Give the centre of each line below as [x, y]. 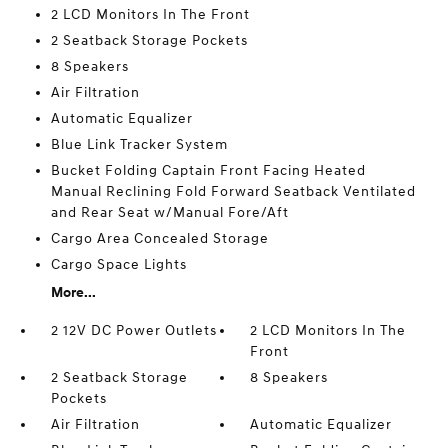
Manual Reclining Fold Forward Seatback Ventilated [233, 191]
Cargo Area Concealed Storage [159, 238]
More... [73, 292]
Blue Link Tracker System [139, 144]
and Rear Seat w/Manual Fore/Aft [169, 212]
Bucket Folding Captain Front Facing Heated [208, 170]
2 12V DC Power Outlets [133, 330]
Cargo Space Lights [118, 264]
